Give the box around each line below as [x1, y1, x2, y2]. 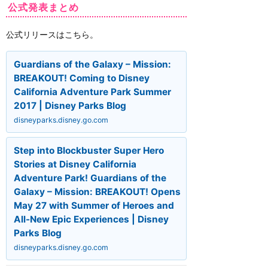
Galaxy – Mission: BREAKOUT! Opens [14, 186, 181, 198]
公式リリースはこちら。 [6, 29, 98, 40]
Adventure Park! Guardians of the [14, 172, 166, 184]
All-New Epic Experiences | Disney [14, 214, 169, 226]
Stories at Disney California [14, 159, 136, 170]
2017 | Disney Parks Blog [14, 100, 126, 112]
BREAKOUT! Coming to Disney [14, 72, 150, 84]
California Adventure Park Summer [14, 86, 171, 98]
